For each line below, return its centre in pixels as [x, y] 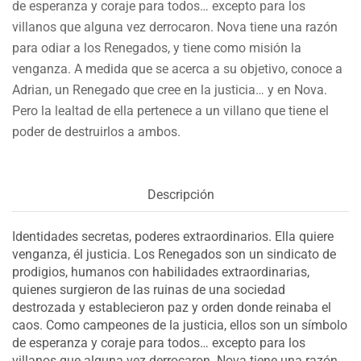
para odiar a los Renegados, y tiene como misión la [157, 48]
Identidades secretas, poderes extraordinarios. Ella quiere [173, 236]
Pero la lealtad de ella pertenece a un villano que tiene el [170, 110]
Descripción [180, 194]
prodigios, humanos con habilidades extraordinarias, [161, 272]
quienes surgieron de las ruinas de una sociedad [149, 289]
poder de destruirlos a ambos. [96, 131]
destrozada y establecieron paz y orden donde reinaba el [172, 307]
